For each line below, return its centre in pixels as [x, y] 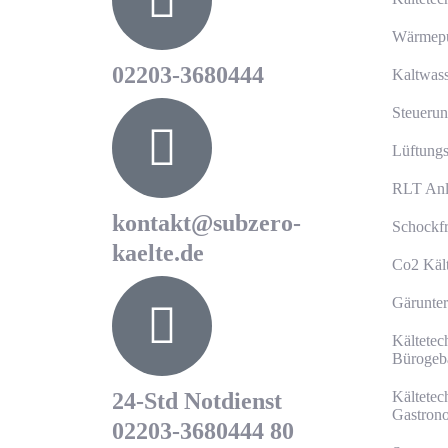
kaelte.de [158, 252]
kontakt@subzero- [206, 222]
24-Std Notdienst [197, 400]
